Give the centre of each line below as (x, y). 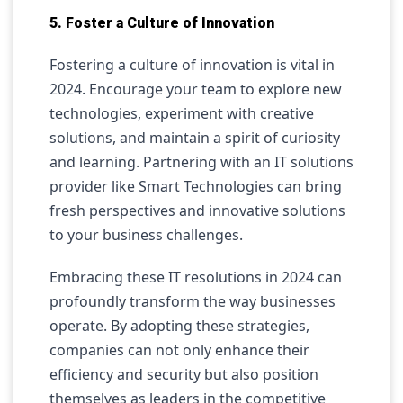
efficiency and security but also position (184, 374)
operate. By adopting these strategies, (179, 326)
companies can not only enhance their (179, 350)
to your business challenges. (146, 235)
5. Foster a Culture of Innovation (162, 23)
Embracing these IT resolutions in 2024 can (196, 277)
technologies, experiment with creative (182, 113)
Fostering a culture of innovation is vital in (192, 65)
